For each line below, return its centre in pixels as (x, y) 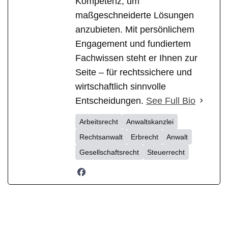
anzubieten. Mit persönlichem (135, 29)
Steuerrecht (166, 152)
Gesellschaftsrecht (109, 152)
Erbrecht (145, 137)
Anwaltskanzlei (150, 121)
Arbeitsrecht (99, 121)
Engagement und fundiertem (133, 44)
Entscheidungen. (111, 101)
